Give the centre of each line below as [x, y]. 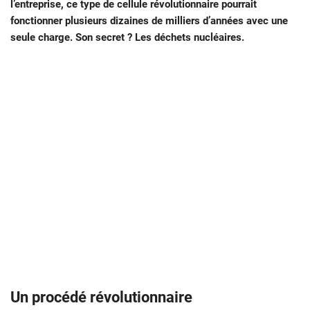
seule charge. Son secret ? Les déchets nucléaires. [127, 37]
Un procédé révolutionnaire [101, 297]
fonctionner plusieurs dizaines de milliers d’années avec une [149, 20]
